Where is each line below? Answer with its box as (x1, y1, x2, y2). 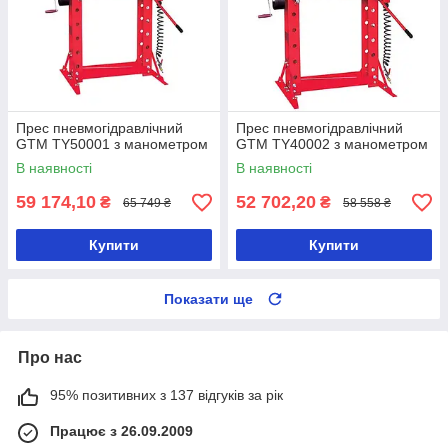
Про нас (18, 349, 82, 367)
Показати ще (164, 291, 253, 308)
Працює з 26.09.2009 (50, 423, 193, 440)
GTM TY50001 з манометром (16, 136, 208, 153)
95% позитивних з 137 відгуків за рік (50, 387, 283, 404)
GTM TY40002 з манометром (236, 136, 428, 153)
